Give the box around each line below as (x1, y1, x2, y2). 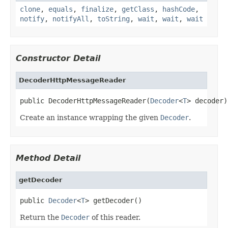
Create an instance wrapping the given (20, 113, 160, 122)
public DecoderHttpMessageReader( (20, 96, 150, 105)
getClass (122, 5, 154, 13)
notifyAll (52, 14, 89, 23)
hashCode (162, 5, 195, 13)
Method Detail (16, 153, 80, 163)
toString (97, 14, 130, 23)
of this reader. (90, 213, 140, 221)
